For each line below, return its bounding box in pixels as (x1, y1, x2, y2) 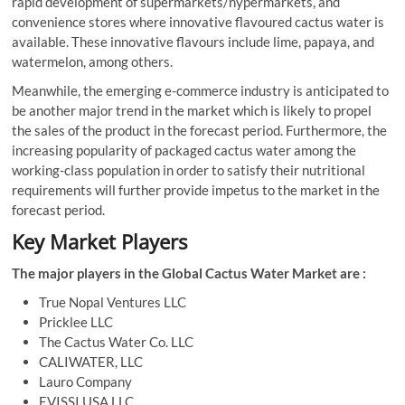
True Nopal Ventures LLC (39, 293, 187, 310)
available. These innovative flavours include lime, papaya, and (12, 33, 375, 50)
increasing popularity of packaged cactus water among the (12, 141, 357, 158)
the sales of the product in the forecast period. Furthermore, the (12, 121, 388, 138)
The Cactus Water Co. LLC (39, 333, 194, 350)
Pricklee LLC (39, 313, 114, 330)
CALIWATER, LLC (39, 353, 144, 370)
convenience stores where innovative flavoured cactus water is (12, 13, 385, 30)
